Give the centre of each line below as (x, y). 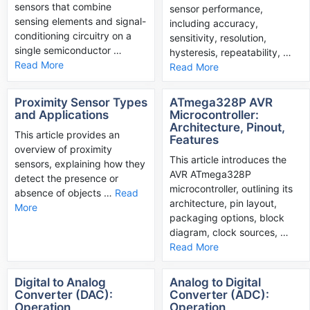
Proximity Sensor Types (81, 102)
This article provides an (67, 135)
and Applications (62, 115)
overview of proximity (63, 149)
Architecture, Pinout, (227, 127)
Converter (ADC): (219, 295)
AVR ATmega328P (210, 174)
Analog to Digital (215, 283)
